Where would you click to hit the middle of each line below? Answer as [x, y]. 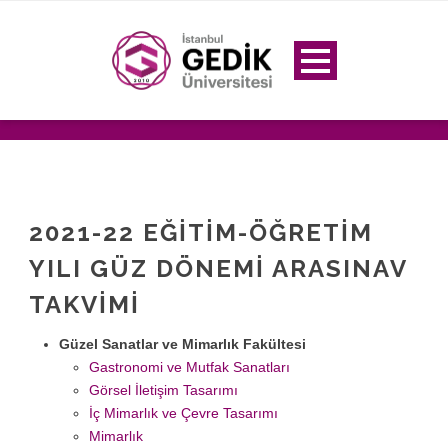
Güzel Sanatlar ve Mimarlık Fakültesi [182, 344]
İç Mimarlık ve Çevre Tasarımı [183, 413]
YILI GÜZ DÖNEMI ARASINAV [218, 269]
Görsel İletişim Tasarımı [163, 390]
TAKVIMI [84, 305]
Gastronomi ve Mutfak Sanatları [189, 367]
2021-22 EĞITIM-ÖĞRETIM [201, 233]
